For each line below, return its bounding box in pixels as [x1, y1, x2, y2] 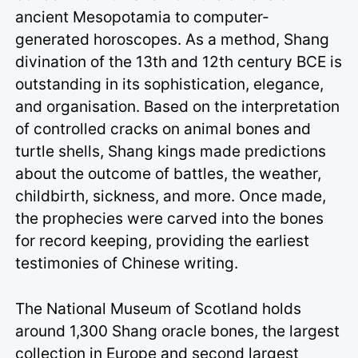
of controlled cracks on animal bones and [15, 119, 312, 139]
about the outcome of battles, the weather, [15, 164, 322, 184]
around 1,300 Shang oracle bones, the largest [15, 320, 340, 340]
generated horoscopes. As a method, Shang [15, 30, 330, 50]
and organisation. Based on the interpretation [15, 97, 340, 117]
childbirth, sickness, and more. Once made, [15, 186, 327, 206]
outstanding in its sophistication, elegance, [15, 74, 324, 94]
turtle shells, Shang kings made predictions [15, 141, 327, 161]
